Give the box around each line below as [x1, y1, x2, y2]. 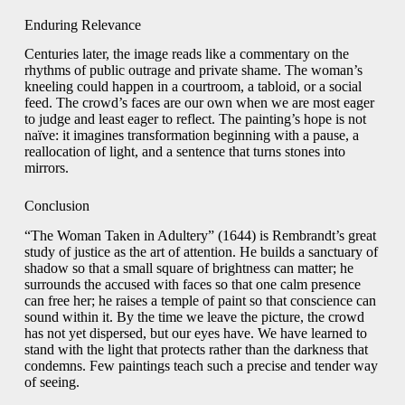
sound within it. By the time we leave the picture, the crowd [24, 309, 364, 325]
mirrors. [24, 160, 69, 176]
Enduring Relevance [24, 16, 141, 33]
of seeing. [24, 374, 80, 391]
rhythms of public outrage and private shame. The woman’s [24, 62, 363, 79]
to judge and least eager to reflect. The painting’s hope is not [24, 111, 366, 127]
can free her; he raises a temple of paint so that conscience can [24, 293, 376, 309]
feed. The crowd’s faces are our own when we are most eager [24, 95, 374, 111]
